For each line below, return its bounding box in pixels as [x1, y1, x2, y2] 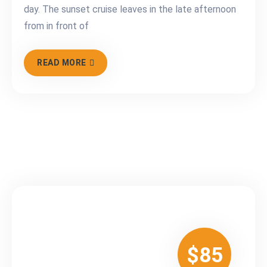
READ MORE [37, 58, 86, 68]
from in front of [24, 20, 89, 32]
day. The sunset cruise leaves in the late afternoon [24, 4, 236, 15]
